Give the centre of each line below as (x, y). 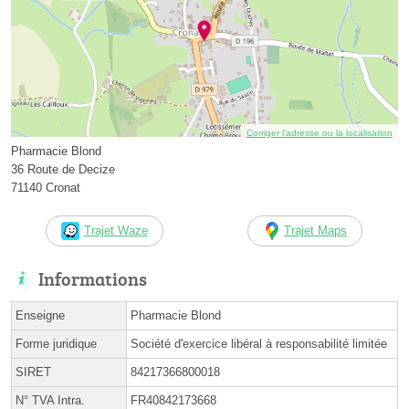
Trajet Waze (115, 231)
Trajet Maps (315, 231)
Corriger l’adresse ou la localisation (320, 133)
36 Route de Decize (63, 170)
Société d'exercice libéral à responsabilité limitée (259, 344)
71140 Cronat (46, 188)
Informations (93, 279)
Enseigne (40, 316)
